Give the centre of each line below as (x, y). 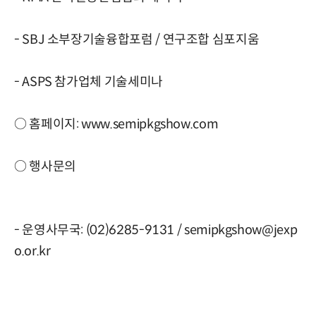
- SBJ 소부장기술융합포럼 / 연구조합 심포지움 (137, 39)
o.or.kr (32, 251)
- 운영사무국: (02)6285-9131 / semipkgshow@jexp (156, 230)
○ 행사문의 (45, 166)
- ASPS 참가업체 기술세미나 (89, 81)
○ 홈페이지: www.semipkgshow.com (116, 124)
